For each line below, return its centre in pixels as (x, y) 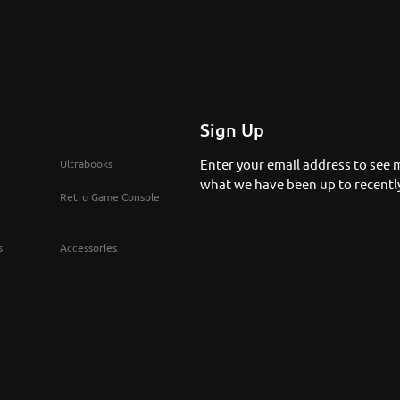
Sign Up (232, 130)
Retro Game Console (110, 196)
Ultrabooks (86, 163)
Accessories (88, 247)
